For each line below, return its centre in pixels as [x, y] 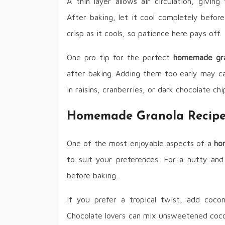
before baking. [92, 176]
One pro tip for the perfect [120, 57]
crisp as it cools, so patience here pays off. [144, 33]
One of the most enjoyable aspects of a [141, 143]
